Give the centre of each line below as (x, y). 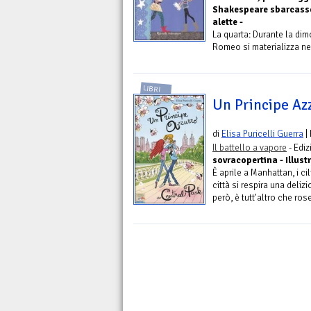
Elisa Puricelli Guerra (262, 133)
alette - (228, 22)
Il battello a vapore (250, 147)
